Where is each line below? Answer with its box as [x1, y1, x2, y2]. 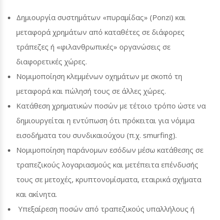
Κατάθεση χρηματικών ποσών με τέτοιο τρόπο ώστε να [16, 101, 206, 111]
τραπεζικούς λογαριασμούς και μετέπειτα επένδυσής [16, 160, 198, 170]
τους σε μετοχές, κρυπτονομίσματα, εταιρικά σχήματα [16, 174, 201, 185]
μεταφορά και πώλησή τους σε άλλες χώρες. [16, 86, 166, 96]
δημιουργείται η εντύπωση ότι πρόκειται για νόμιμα [16, 115, 194, 126]
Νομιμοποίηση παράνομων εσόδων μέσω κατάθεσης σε [16, 145, 203, 155]
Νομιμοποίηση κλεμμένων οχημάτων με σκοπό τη [16, 71, 182, 82]
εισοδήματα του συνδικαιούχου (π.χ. [16, 130, 143, 140]
